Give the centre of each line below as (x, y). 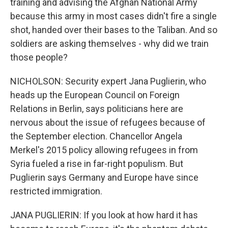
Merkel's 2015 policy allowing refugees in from (104, 150)
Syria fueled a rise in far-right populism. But (97, 164)
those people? (39, 57)
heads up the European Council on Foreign (95, 95)
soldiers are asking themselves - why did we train (109, 44)
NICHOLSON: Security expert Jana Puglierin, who (108, 81)
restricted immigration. (56, 191)
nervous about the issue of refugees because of (108, 122)
